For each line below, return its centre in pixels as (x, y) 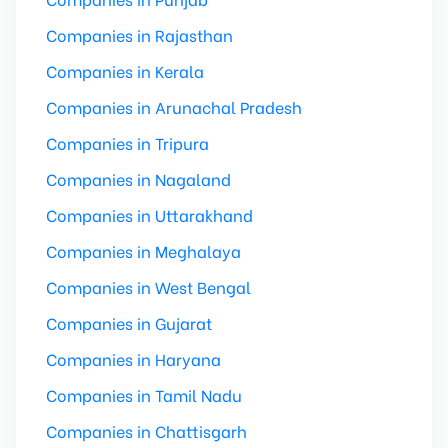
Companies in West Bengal (148, 286)
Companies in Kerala (125, 70)
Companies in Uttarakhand (149, 214)
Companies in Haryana (133, 358)
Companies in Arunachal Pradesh (174, 106)
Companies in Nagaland (138, 178)
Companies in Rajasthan (139, 34)
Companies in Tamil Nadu (144, 394)
